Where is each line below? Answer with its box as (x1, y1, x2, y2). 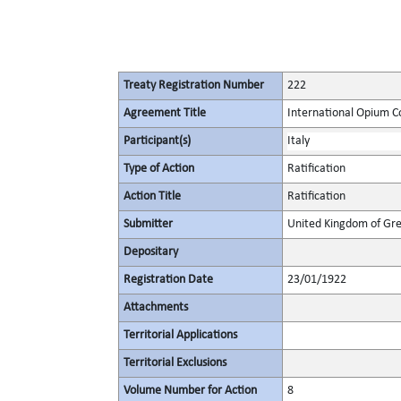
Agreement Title (124, 107, 206, 120)
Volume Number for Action (124, 384, 257, 397)
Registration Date (124, 273, 213, 286)
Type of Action (124, 162, 194, 175)
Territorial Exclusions (124, 356, 226, 370)
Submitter (124, 218, 173, 231)
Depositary (124, 245, 178, 259)
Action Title (124, 190, 181, 203)
